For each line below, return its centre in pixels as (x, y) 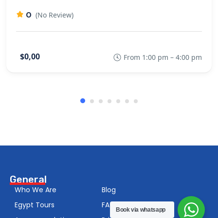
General (28, 179)
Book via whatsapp (141, 210)
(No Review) (54, 15)
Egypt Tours (35, 205)
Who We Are (36, 190)
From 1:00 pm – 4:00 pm (163, 57)
